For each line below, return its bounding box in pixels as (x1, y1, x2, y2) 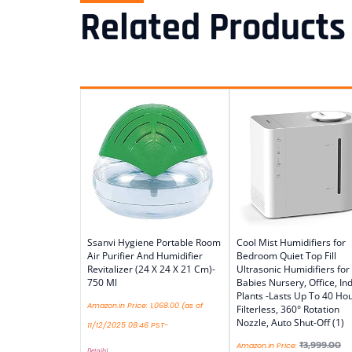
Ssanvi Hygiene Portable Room (87, 236, 221, 250)
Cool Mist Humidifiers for (236, 236, 346, 250)
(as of (179, 300, 203, 311)
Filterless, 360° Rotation (236, 302, 339, 317)
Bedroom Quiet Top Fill (236, 249, 336, 263)
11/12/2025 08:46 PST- (87, 320, 168, 331)
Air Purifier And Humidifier (87, 249, 203, 263)
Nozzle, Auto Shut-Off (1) (236, 316, 344, 330)
